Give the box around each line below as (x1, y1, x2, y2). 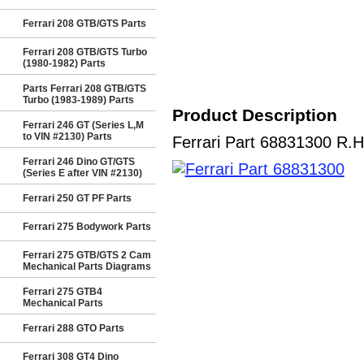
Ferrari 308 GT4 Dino (23, 351, 119, 362)
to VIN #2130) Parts (23, 131, 112, 142)
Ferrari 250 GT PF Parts (23, 193, 132, 204)
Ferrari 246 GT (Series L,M (23, 119, 144, 131)
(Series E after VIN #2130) (23, 167, 142, 179)
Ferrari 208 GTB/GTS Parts (23, 18, 146, 29)
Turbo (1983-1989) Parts (23, 94, 134, 106)
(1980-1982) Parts (23, 58, 106, 69)
